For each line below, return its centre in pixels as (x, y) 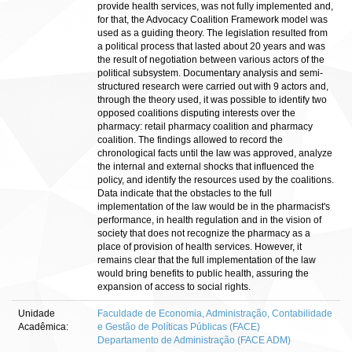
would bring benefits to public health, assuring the (203, 273)
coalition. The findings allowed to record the (190, 140)
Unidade (37, 313)
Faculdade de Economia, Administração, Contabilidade (215, 313)
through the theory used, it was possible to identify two (212, 100)
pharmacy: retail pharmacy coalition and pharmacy (205, 126)
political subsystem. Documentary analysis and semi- (210, 73)
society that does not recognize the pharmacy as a (204, 233)
